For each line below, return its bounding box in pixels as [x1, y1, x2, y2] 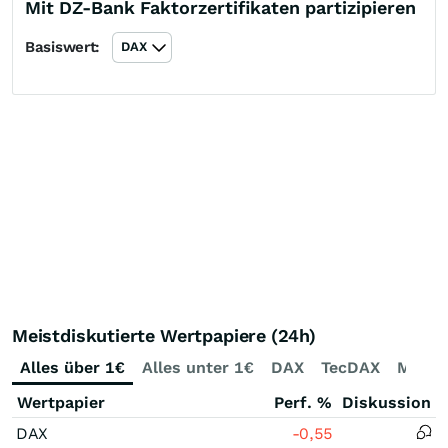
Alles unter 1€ [142, 357, 254, 377]
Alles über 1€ [20, 357, 125, 377]
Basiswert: [25, 37, 100, 56]
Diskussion [342, 392, 431, 412]
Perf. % [274, 392, 332, 412]
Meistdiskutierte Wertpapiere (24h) [12, 324, 316, 346]
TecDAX [321, 357, 380, 377]
